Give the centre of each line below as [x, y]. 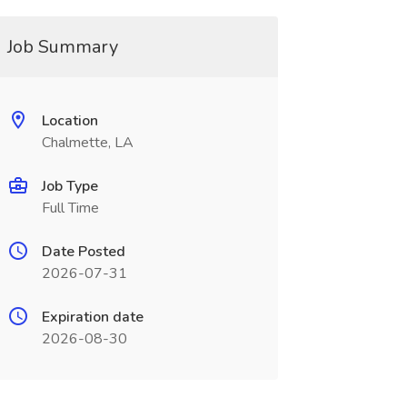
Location [69, 121]
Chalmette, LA [87, 143]
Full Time [70, 208]
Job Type [69, 186]
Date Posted [83, 252]
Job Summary [62, 47]
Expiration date [92, 317]
